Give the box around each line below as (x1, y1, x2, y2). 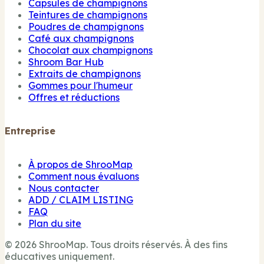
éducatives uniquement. (5, 250, 114, 263)
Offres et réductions (28, 91, 120, 103)
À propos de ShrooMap (28, 159, 133, 171)
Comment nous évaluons (28, 170, 139, 183)
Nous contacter (28, 182, 99, 194)
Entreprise (5, 124, 55, 137)
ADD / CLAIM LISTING (28, 194, 133, 206)
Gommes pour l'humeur (28, 79, 133, 91)
